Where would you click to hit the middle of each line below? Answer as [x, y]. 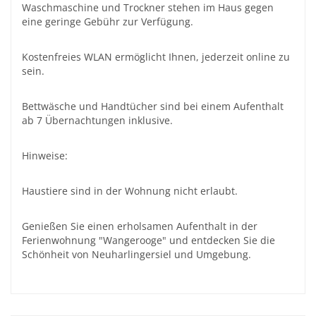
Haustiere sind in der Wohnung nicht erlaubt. [130, 191]
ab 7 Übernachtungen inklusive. [97, 121]
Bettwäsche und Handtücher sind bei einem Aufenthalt [153, 107]
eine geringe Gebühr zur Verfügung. [108, 22]
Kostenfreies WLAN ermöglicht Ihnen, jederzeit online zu [156, 57]
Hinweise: [45, 156]
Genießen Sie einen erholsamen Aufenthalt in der [140, 226]
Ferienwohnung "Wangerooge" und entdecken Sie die [148, 241]
